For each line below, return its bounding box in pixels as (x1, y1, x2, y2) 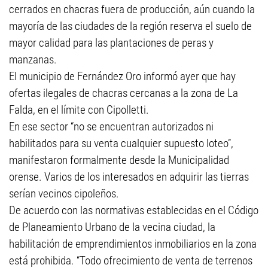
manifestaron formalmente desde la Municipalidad (9, 153, 229, 167)
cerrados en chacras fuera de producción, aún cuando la (9, 2, 255, 16)
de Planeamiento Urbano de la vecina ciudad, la (9, 220, 215, 234)
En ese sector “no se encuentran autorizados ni (9, 120, 214, 133)
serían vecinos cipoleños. (9, 187, 119, 200)
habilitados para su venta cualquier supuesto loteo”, (9, 136, 233, 150)
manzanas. (9, 53, 57, 66)
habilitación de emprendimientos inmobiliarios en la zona (9, 237, 257, 251)
